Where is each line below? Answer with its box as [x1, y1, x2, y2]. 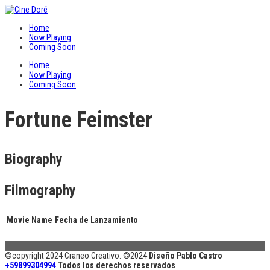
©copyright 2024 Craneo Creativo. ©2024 [5, 250, 149, 260]
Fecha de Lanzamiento [55, 215, 138, 225]
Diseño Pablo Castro [149, 250, 222, 260]
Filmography [5, 181, 76, 199]
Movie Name [7, 215, 52, 225]
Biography [5, 150, 63, 168]
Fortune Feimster [5, 107, 152, 133]
